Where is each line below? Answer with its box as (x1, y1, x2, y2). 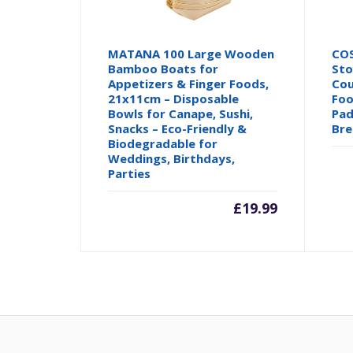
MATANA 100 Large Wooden (108, 45, 275, 61)
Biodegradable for (108, 135, 218, 151)
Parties (108, 165, 151, 181)
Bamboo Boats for (108, 60, 219, 76)
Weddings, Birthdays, (108, 150, 236, 166)
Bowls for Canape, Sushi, (108, 105, 254, 121)
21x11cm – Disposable (108, 90, 240, 106)
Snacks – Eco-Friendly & (108, 120, 247, 136)
